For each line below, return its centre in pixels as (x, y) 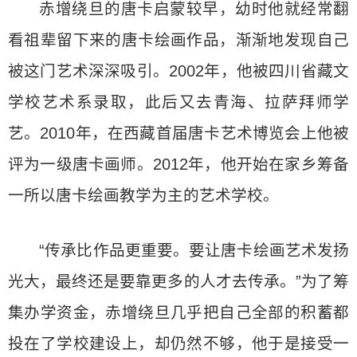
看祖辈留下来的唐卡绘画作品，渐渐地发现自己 (178, 39)
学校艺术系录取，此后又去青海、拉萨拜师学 (178, 102)
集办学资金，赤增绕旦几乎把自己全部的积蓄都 (178, 312)
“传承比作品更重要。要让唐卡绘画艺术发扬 (194, 250)
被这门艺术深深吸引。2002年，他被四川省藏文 (178, 71)
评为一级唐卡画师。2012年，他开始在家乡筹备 (178, 164)
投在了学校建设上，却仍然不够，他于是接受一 (178, 343)
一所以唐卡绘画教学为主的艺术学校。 (143, 195)
